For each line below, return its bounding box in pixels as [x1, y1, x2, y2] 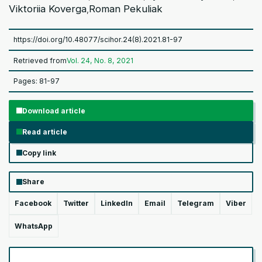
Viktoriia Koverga [9, 2, 87, 15]
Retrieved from [13, 56, 67, 65]
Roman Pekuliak [89, 2, 163, 15]
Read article [22, 127, 68, 136]
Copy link [22, 148, 57, 157]
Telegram [177, 199, 214, 208]
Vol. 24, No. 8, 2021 [67, 56, 134, 65]
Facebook [15, 199, 51, 208]
